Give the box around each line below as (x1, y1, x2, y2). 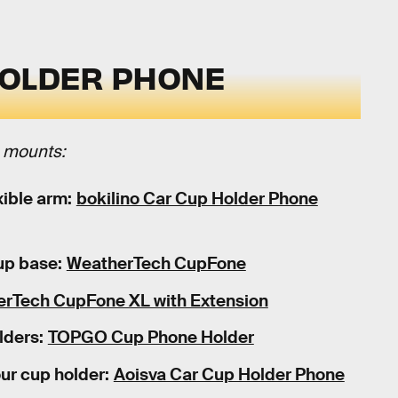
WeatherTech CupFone (66, 251, 246, 275)
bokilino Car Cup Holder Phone (76, 187, 318, 210)
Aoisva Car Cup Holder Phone (113, 363, 345, 386)
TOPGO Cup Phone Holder (47, 326, 254, 349)
